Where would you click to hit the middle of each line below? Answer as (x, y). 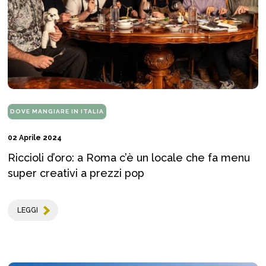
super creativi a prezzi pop (76, 173)
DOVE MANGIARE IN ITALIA (57, 112)
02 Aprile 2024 (35, 138)
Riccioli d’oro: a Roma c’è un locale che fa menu (129, 158)
